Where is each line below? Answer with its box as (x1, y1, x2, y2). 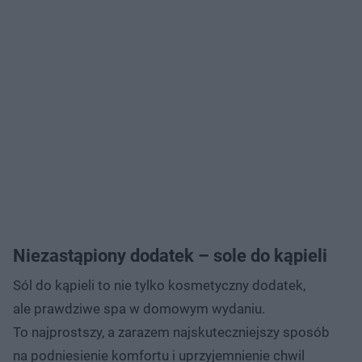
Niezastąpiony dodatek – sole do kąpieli (13, 245, 327, 266)
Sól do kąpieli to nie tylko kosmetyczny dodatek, (13, 276, 305, 293)
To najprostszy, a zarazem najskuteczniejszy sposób (13, 323, 330, 340)
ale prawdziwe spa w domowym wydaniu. (13, 300, 265, 317)
